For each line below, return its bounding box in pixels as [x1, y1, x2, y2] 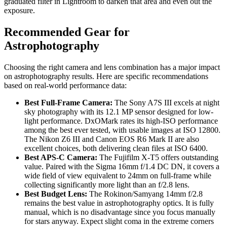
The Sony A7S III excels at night [112, 98, 219, 107]
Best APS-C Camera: [24, 153, 97, 162]
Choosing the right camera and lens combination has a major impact [4, 63, 220, 72]
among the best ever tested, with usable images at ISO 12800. [24, 126, 220, 135]
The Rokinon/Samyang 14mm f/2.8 [87, 190, 203, 199]
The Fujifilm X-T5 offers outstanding [97, 153, 218, 162]
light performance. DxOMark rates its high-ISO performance [24, 117, 218, 126]
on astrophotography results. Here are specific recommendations [4, 72, 208, 81]
